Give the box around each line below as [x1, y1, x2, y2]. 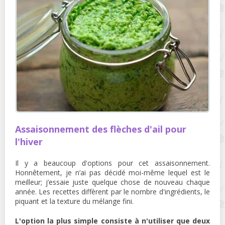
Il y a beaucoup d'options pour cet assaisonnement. [15, 158, 210, 168]
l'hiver [15, 135, 43, 148]
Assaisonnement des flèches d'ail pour [15, 123, 186, 135]
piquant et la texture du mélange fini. [15, 196, 134, 206]
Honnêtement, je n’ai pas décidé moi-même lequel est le [15, 167, 210, 177]
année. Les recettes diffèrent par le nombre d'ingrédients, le [15, 186, 210, 196]
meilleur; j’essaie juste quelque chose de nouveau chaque [15, 177, 210, 187]
